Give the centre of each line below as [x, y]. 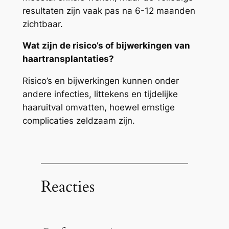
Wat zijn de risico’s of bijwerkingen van [106, 46]
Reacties [67, 186]
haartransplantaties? [68, 59]
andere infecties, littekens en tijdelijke [100, 94]
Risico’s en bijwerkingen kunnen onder [100, 81]
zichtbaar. [42, 24]
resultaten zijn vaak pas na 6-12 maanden [109, 10]
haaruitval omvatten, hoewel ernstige [98, 108]
